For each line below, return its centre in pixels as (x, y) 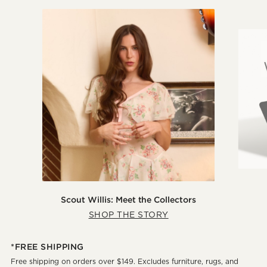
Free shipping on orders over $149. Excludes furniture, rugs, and (125, 261)
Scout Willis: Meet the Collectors (128, 200)
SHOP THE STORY (128, 215)
